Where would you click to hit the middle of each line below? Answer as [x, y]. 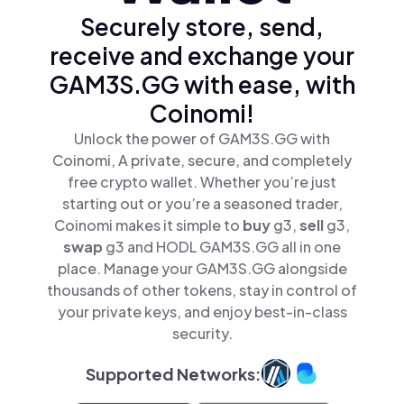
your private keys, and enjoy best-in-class [202, 312]
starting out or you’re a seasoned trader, [202, 203]
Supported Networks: [173, 373]
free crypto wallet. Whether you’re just [202, 182]
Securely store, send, [202, 27]
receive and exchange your [202, 55]
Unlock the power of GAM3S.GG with [202, 138]
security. [202, 333]
